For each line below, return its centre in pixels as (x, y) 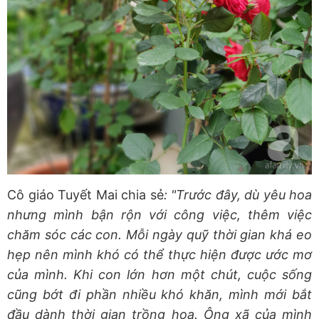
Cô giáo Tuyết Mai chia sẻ (85, 194)
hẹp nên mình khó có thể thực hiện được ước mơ (159, 254)
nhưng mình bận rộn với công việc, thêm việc (159, 214)
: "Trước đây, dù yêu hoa (237, 194)
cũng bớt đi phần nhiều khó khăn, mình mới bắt (159, 294)
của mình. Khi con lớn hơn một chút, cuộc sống (159, 274)
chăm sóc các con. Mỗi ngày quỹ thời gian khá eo (159, 234)
